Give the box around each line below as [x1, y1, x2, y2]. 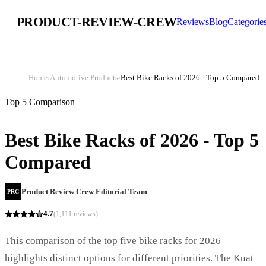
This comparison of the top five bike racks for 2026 [5, 235, 221, 246]
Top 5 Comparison [5, 97, 75, 107]
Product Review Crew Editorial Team [21, 187, 147, 197]
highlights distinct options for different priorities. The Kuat [5, 252, 254, 264]
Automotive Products [50, 73, 118, 82]
